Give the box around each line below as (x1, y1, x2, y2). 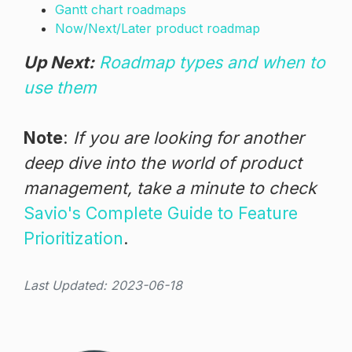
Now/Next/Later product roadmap (55, 20, 260, 36)
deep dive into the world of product (24, 152, 302, 173)
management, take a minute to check (24, 177, 317, 198)
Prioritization (24, 227, 123, 248)
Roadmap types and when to (99, 51, 325, 72)
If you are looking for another (73, 126, 304, 148)
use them (24, 76, 97, 97)
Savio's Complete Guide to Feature (24, 202, 298, 223)
